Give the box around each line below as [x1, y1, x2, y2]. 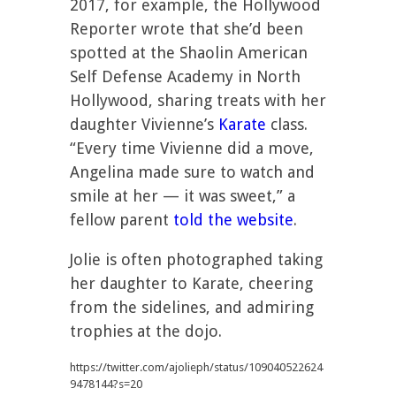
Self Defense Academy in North [70, 67, 301, 86]
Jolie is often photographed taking [70, 250, 323, 269]
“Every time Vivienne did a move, [70, 139, 314, 157]
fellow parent [70, 210, 173, 229]
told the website [173, 210, 293, 229]
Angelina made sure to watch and [70, 163, 315, 181]
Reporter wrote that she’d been [70, 19, 303, 38]
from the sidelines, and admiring [70, 298, 314, 316]
